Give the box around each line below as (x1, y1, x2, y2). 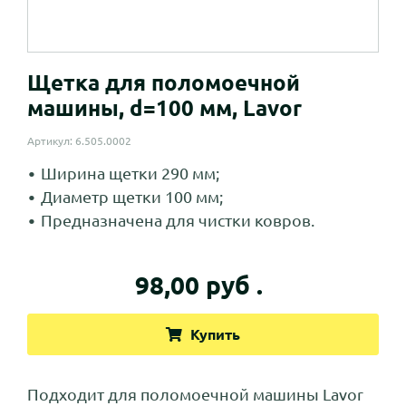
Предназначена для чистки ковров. (41, 211, 314, 230)
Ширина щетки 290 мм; (41, 164, 219, 183)
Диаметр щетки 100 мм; (41, 188, 223, 207)
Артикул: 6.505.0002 (27, 135, 131, 148)
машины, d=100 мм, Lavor (27, 96, 302, 121)
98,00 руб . (134, 271, 263, 300)
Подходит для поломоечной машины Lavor (27, 385, 363, 404)
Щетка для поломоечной (27, 71, 300, 96)
